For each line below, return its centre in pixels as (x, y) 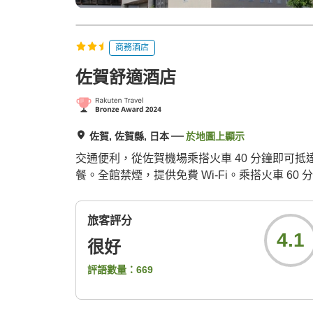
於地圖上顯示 (215, 137)
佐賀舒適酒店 (126, 78)
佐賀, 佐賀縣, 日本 (129, 137)
